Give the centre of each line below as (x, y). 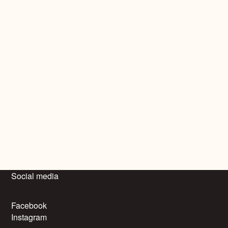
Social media (35, 176)
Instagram (29, 217)
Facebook (29, 205)
